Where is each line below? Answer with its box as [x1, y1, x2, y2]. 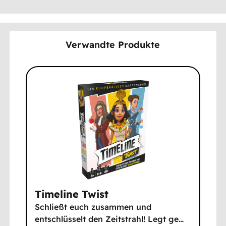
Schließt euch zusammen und [35, 202, 152, 212]
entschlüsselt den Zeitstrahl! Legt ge [35, 214, 179, 224]
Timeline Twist [35, 188, 109, 201]
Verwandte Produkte [66, 38, 160, 50]
